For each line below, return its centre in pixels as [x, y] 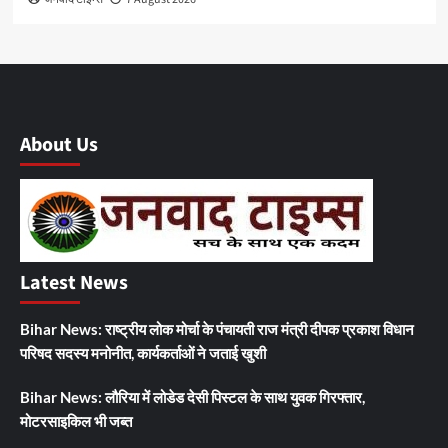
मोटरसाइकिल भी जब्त [76, 420]
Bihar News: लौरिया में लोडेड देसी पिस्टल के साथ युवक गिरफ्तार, [192, 396]
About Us [59, 144]
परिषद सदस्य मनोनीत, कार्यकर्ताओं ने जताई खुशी [143, 352]
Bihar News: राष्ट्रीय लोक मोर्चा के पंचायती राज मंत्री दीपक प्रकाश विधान [217, 328]
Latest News [74, 282]
